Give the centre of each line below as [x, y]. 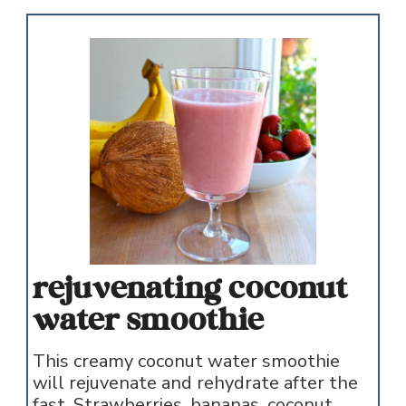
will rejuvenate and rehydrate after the [195, 383]
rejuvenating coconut [190, 290]
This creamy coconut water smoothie [186, 362]
